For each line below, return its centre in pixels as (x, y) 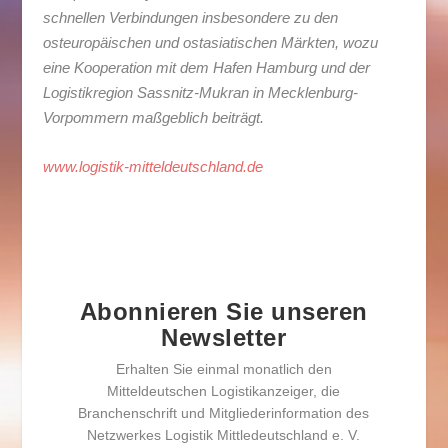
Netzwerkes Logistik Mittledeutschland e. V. (224, 434)
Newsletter (224, 337)
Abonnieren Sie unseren (223, 311)
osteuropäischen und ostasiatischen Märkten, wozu (210, 42)
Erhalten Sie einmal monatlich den (223, 368)
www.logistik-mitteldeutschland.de (152, 166)
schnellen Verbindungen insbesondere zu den (190, 17)
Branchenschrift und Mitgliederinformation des (224, 412)
